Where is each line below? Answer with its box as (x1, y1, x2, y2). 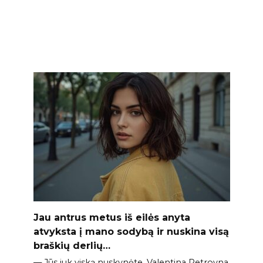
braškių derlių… (33, 240, 110, 251)
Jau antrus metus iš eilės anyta (33, 212, 190, 223)
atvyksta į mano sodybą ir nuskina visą (33, 226, 229, 237)
